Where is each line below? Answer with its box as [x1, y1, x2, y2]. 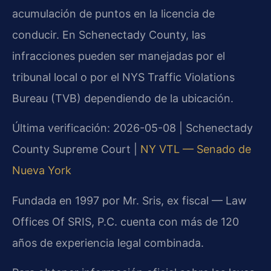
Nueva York [12, 164, 71, 177]
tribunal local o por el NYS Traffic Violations [12, 70, 235, 83]
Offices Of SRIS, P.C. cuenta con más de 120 [12, 215, 239, 228]
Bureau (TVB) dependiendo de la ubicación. [12, 91, 233, 105]
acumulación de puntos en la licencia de [12, 7, 215, 20]
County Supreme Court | [12, 143, 140, 156]
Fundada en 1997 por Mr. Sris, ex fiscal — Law [12, 194, 247, 207]
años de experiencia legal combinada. [12, 236, 204, 249]
